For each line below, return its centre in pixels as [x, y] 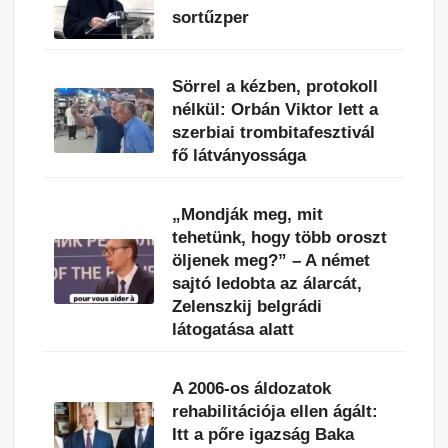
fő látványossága [239, 155]
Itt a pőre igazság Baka [263, 434]
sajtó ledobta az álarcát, [267, 283]
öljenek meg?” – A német [271, 260]
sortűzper [211, 18]
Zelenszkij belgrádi [247, 306]
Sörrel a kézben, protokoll [275, 86]
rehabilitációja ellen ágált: [275, 411]
